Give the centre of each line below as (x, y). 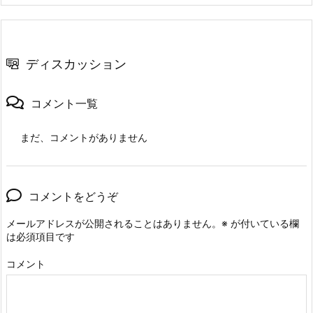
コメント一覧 (64, 104)
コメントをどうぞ (73, 197)
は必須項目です (41, 237)
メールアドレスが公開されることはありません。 (114, 224)
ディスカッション (76, 64)
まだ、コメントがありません (84, 138)
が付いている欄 (263, 224)
